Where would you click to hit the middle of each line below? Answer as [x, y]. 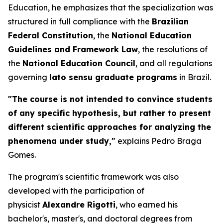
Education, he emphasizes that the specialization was [111, 7]
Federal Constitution [51, 35]
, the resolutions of [173, 49]
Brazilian [170, 21]
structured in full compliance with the [80, 21]
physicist [25, 204]
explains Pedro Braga [159, 141]
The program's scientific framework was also [93, 176]
